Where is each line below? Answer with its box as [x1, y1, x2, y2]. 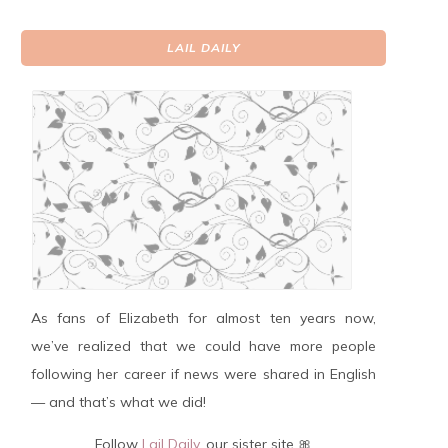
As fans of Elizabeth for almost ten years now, [31, 309, 376, 327]
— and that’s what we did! [31, 393, 207, 411]
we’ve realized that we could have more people [31, 337, 376, 355]
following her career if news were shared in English [31, 365, 376, 383]
